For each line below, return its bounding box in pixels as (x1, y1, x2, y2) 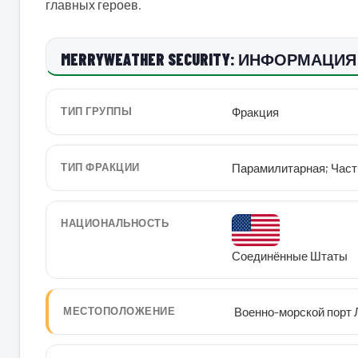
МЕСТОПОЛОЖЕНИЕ (63, 304, 176, 317)
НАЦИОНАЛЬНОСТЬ (61, 217, 169, 229)
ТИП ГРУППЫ (61, 105, 133, 117)
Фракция (232, 105, 279, 119)
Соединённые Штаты (232, 249, 348, 263)
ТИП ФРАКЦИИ (61, 161, 140, 173)
